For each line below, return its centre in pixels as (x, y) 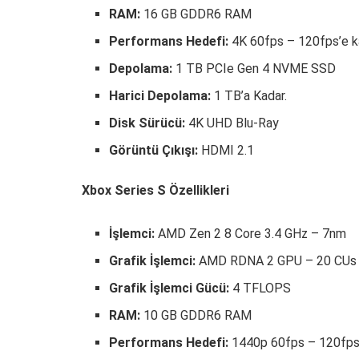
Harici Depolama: (160, 95)
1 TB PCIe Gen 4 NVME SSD (254, 68)
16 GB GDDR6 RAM (196, 14)
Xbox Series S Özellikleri (155, 190)
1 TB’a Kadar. (249, 95)
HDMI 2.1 (226, 150)
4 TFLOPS (260, 288)
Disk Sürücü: (147, 123)
